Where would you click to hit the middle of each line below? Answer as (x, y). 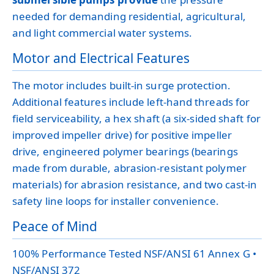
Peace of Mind (55, 227)
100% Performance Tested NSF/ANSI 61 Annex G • (134, 254)
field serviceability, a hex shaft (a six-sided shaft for (136, 119)
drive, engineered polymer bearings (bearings (125, 152)
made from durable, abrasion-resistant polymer (129, 168)
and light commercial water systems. (102, 33)
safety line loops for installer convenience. (116, 201)
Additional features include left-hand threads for (131, 102)
